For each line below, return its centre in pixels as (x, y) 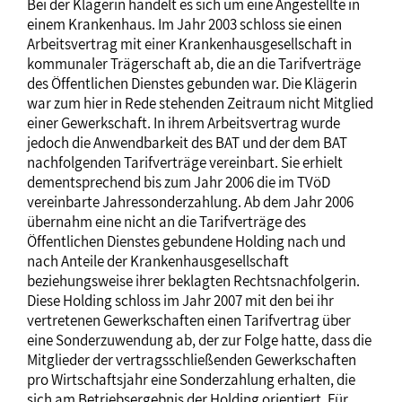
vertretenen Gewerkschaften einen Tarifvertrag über (189, 321)
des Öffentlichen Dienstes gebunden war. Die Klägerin (192, 84)
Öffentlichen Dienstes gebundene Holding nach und (186, 242)
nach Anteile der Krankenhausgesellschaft (158, 262)
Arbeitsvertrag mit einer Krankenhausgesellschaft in (189, 44)
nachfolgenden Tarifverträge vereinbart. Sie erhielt (185, 163)
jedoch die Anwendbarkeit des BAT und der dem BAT (187, 143)
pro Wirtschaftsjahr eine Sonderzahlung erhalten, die (191, 380)
